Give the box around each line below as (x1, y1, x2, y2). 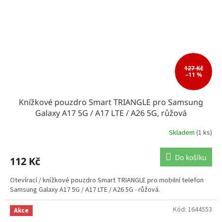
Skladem (169, 128, 196, 138)
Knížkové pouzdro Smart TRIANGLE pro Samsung (19, 96, 203, 108)
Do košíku (175, 152, 207, 162)
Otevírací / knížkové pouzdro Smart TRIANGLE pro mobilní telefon (10, 175, 204, 185)
